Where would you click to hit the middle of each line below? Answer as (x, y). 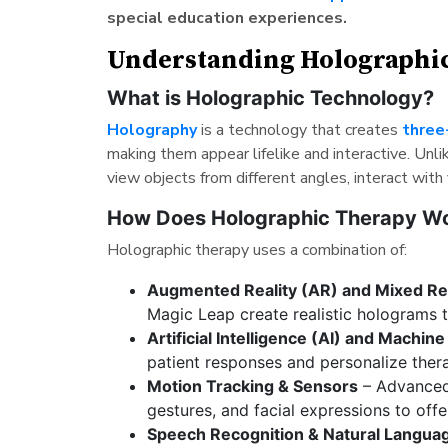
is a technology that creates (301, 129)
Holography (151, 129)
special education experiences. (226, 17)
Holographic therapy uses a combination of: (256, 249)
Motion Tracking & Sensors (252, 385)
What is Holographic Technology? (270, 97)
